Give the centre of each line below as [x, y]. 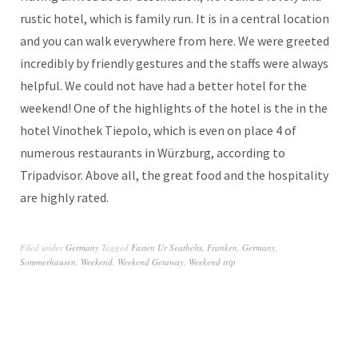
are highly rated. [64, 197]
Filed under [43, 247]
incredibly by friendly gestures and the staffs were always [174, 63]
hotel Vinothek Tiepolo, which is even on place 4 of [158, 130]
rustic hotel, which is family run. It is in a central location [175, 18]
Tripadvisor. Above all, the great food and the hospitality [174, 175]
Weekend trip [212, 261]
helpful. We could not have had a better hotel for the [163, 85]
